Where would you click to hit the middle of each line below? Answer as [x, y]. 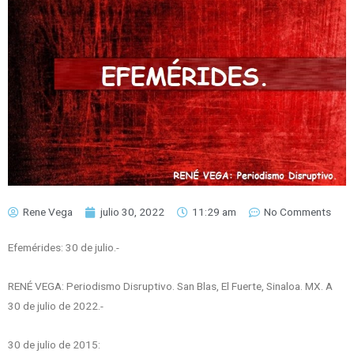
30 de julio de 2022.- [56, 306]
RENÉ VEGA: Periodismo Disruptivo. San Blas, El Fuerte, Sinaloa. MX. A [170, 286]
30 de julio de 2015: [54, 345]
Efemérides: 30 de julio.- [64, 248]
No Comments [298, 212]
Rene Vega [48, 212]
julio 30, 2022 [132, 212]
